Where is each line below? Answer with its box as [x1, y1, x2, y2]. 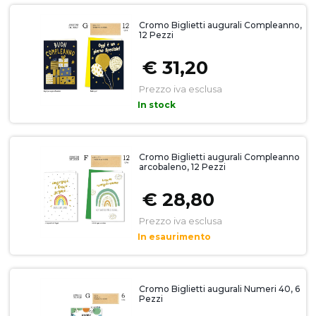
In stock [137, 99, 176, 110]
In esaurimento [137, 231, 211, 242]
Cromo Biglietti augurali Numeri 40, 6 [138, 283, 300, 294]
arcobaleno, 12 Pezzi [138, 161, 226, 172]
